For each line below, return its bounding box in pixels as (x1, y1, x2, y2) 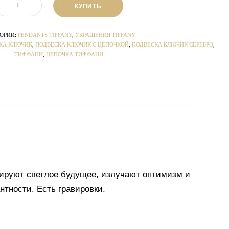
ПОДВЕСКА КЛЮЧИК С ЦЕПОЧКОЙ (35, 41, 129, 48)
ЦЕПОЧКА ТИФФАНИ (45, 51, 103, 58)
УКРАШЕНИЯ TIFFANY (75, 32, 135, 38)
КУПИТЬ (75, 1, 102, 10)
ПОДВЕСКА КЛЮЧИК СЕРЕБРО (132, 41, 213, 48)
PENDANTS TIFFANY (17, 32, 72, 38)
